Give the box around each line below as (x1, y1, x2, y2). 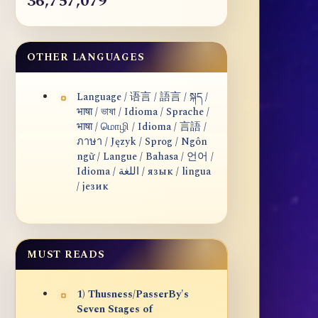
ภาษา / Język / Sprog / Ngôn (77, 134, 207, 150)
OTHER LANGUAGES (27, 50, 145, 65)
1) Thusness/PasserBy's (77, 287, 189, 303)
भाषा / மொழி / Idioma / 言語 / (77, 119, 207, 136)
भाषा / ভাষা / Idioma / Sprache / (77, 104, 209, 121)
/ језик (77, 179, 109, 195)
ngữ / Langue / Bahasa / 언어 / (77, 149, 214, 165)
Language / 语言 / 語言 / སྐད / (77, 89, 208, 106)
